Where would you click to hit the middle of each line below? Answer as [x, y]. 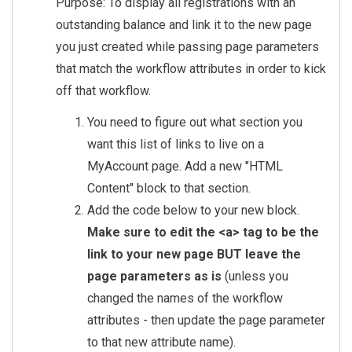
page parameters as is [154, 277]
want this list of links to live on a [176, 145]
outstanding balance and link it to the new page [184, 25]
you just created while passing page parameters [187, 47]
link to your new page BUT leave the [194, 255]
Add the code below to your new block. [193, 211]
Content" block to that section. [169, 189]
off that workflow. [103, 91]
